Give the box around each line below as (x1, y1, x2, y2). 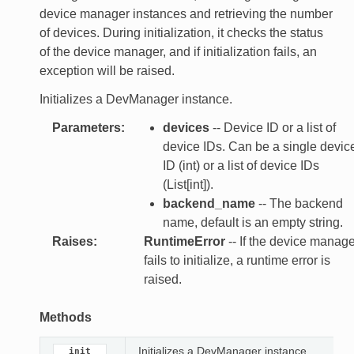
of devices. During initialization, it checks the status (39, 25, 323, 40)
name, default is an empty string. (162, 215, 343, 229)
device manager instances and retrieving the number (39, 6, 333, 21)
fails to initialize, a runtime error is (143, 253, 330, 267)
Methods (39, 310, 92, 324)
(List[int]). (162, 177, 213, 191)
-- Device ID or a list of (209, 120, 336, 134)
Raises (51, 234, 93, 248)
